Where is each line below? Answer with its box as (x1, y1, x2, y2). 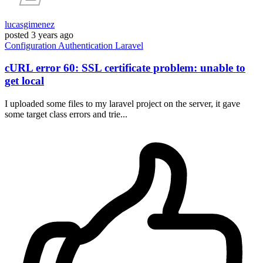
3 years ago (31, 29, 73, 40)
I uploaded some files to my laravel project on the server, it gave (5, 99, 240, 109)
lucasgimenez (5, 19, 55, 29)
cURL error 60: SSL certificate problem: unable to (5, 62, 245, 75)
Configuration (5, 40, 58, 50)
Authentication (58, 40, 115, 50)
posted (5, 29, 29, 40)
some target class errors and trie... (5, 109, 127, 120)
